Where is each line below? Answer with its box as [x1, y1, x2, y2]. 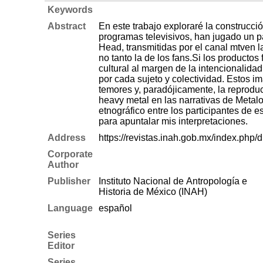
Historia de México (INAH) [98, 186, 207, 197]
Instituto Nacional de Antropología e [98, 176, 247, 186]
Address [47, 132, 86, 143]
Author [47, 159, 79, 170]
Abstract [47, 21, 86, 31]
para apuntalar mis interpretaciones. [98, 116, 248, 126]
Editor [47, 240, 75, 251]
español [98, 203, 132, 213]
